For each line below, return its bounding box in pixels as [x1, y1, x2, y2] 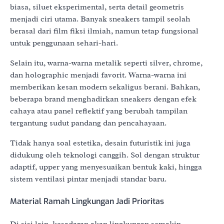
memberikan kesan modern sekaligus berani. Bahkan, [10, 81, 200, 92]
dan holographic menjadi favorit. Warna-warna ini [10, 69, 186, 80]
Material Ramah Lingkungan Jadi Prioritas [10, 195, 164, 206]
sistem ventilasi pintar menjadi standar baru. [10, 173, 166, 184]
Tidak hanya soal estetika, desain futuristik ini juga [10, 137, 190, 148]
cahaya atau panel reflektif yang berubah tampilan [10, 105, 187, 116]
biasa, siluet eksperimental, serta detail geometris [10, 1, 184, 12]
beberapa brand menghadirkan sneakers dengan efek [10, 93, 196, 104]
